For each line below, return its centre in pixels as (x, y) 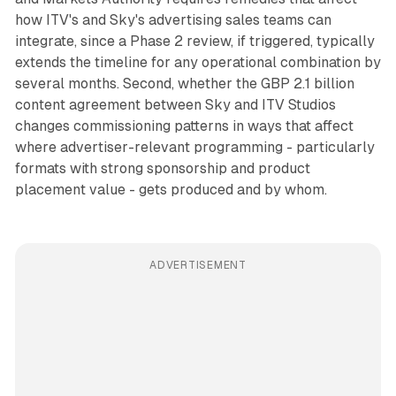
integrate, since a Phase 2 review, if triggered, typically (194, 41)
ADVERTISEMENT (198, 265)
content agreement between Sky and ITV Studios (175, 104)
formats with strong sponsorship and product (162, 168)
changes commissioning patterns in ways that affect (184, 126)
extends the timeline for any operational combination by (198, 62)
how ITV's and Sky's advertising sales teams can (173, 19)
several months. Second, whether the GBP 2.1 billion (184, 83)
